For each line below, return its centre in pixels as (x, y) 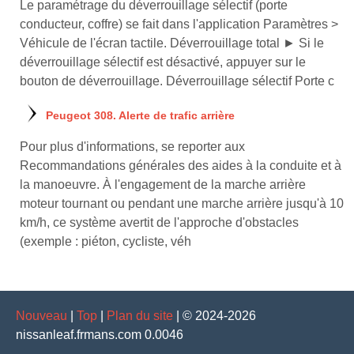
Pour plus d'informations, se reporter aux (132, 146)
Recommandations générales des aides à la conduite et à (181, 165)
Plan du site (140, 315)
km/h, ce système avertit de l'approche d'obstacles (159, 222)
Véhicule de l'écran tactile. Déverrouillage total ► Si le (172, 43)
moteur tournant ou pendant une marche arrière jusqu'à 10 (182, 203)
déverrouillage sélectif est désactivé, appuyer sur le (163, 62)
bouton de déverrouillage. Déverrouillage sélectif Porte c (177, 81)
